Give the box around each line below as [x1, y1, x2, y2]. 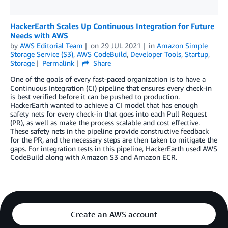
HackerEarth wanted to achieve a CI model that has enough [10, 101, 198, 110]
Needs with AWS [10, 31, 68, 40]
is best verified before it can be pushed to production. [10, 92, 180, 101]
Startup [185, 50, 208, 59]
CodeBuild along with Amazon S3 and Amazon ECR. [10, 153, 177, 162]
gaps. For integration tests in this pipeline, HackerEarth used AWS [10, 144, 217, 153]
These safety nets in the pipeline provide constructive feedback [10, 127, 209, 136]
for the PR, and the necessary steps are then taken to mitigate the [10, 135, 217, 145]
